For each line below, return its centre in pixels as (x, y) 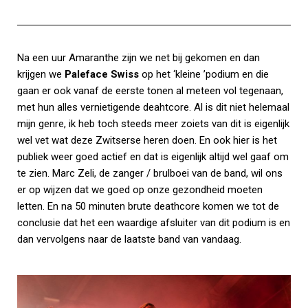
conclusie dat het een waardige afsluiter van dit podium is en (154, 222)
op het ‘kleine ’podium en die (204, 74)
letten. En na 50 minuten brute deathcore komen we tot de (148, 206)
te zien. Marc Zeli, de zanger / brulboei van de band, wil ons (150, 173)
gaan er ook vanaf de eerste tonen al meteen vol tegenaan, (150, 90)
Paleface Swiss (102, 74)
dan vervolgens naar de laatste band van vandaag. (129, 239)
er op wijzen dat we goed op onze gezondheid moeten (140, 189)
